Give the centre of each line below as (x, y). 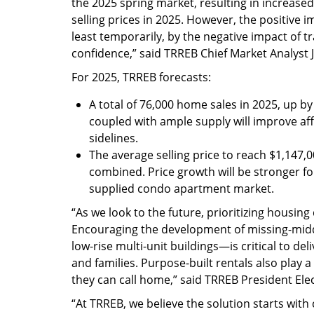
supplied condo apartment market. (182, 189)
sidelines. (114, 138)
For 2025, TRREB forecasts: (141, 77)
